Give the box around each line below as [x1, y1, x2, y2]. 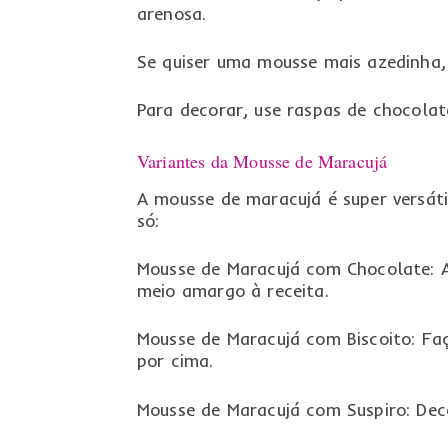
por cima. [136, 350, 214, 372]
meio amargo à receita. [136, 280, 329, 302]
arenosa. [136, 3, 207, 24]
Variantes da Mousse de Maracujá [136, 148, 388, 173]
